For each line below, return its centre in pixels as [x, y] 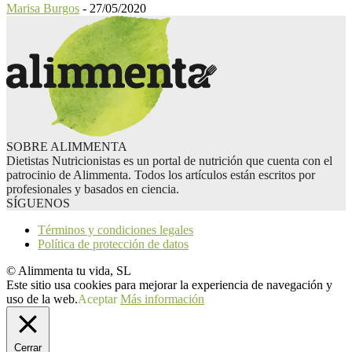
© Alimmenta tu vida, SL [69, 271]
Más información [162, 299]
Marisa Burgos [43, 9]
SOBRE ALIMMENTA [67, 147]
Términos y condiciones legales [115, 230]
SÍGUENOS [38, 203]
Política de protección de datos [113, 244]
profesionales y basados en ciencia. [93, 189]
